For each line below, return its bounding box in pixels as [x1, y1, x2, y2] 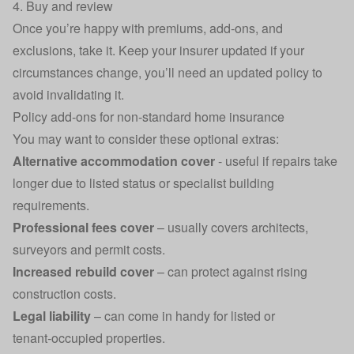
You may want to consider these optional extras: [13, 130, 279, 148]
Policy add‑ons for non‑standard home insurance [13, 107, 284, 126]
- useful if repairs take [215, 152, 337, 170]
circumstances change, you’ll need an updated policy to [13, 63, 322, 81]
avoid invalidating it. [13, 85, 124, 104]
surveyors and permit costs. [13, 240, 165, 258]
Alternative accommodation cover [13, 152, 215, 170]
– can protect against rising [154, 262, 307, 281]
